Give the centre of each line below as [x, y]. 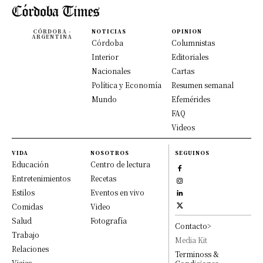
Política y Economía [127, 85]
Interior [105, 57]
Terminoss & [197, 254]
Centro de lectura [120, 164]
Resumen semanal [203, 85]
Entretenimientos [41, 178]
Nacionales [111, 71]
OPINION [187, 31]
